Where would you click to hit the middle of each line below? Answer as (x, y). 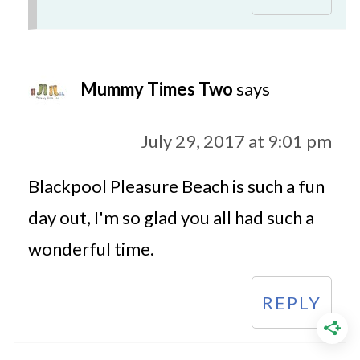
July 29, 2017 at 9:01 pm (237, 141)
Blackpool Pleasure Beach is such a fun (176, 186)
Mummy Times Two (156, 89)
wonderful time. (91, 249)
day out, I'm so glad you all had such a (171, 218)
